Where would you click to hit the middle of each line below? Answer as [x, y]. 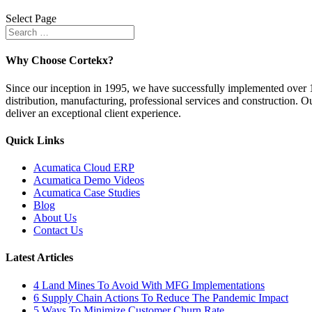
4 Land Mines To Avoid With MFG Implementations [149, 285]
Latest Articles [39, 258]
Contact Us [58, 231]
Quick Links [35, 140]
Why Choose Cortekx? [60, 61]
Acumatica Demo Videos [89, 180]
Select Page [31, 18]
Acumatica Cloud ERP [84, 168]
